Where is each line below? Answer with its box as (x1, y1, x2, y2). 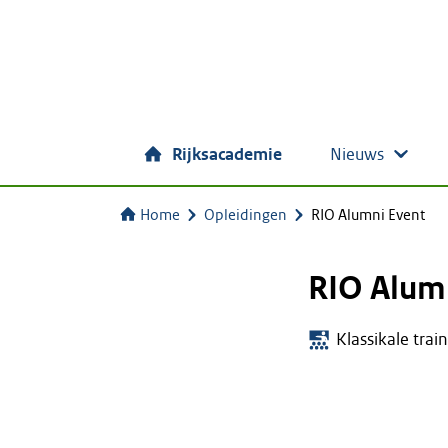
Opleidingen (204, 206, 287, 224)
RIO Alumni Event (311, 206, 425, 224)
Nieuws (330, 144, 384, 165)
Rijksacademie (172, 144, 282, 165)
